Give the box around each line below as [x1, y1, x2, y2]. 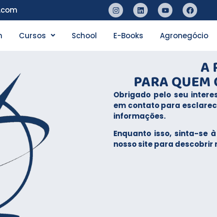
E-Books [113, 30, 143, 41]
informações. [113, 110, 166, 121]
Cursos [19, 30, 46, 41]
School [72, 30, 97, 41]
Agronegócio [160, 30, 208, 41]
